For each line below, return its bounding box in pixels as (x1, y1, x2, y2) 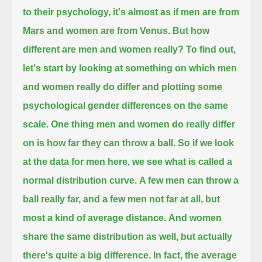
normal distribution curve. (23, 175, 137, 185)
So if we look (178, 137, 235, 148)
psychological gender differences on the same (23, 100, 229, 111)
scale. (23, 119, 49, 129)
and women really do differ (23, 81, 140, 92)
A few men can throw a (139, 175, 239, 185)
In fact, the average (153, 250, 237, 260)
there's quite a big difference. (23, 250, 151, 260)
